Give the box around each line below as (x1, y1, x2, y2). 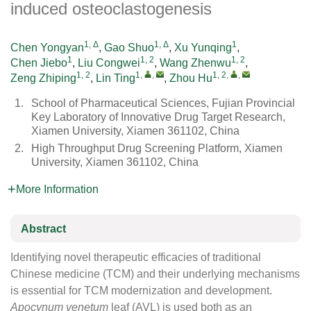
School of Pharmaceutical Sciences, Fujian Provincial (31, 97, 295, 109)
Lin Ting (96, 72, 135, 84)
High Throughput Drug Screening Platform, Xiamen (31, 142, 283, 154)
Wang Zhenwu (160, 57, 231, 69)
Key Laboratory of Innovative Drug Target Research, (31, 111, 285, 123)
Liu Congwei (78, 57, 140, 69)
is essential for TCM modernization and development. (10, 285, 272, 296)
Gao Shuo (104, 42, 154, 53)
